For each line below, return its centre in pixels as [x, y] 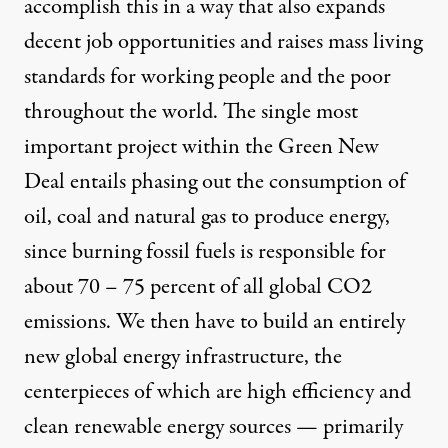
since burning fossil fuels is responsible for [205, 252]
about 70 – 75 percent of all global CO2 [198, 287]
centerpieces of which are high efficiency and [217, 392]
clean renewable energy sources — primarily [213, 427]
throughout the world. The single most [191, 112]
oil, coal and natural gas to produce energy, [207, 217]
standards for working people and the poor [207, 77]
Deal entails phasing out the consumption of [215, 182]
